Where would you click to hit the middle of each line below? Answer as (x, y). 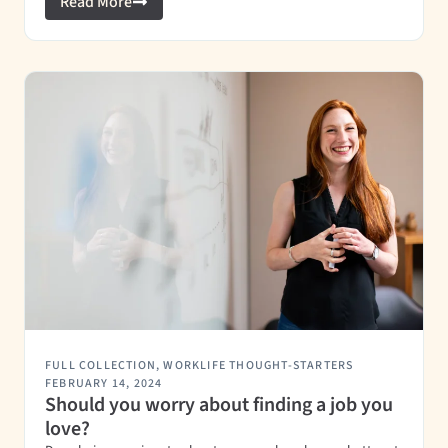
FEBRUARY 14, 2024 (104, 383)
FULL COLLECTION (100, 365)
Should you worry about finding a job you (219, 405)
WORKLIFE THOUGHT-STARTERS (258, 365)
